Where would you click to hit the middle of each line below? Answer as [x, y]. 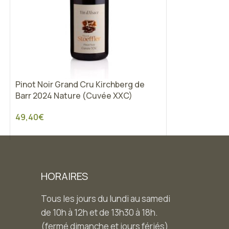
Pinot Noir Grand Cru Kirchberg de [80, 85]
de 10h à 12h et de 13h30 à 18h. [100, 213]
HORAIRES [65, 176]
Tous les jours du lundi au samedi [106, 199]
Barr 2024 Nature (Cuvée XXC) [74, 96]
